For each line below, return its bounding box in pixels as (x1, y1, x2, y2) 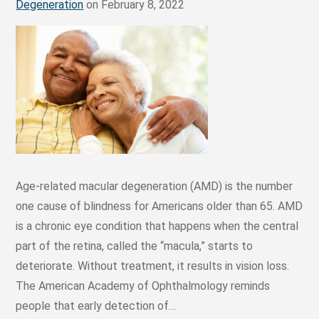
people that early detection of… (16, 299, 177, 313)
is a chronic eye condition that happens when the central (16, 219, 299, 234)
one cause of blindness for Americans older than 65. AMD (16, 199, 303, 214)
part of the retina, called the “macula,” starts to (16, 239, 253, 253)
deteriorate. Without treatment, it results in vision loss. (16, 259, 290, 273)
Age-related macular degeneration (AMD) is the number (16, 179, 293, 194)
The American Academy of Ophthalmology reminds (16, 279, 271, 293)
